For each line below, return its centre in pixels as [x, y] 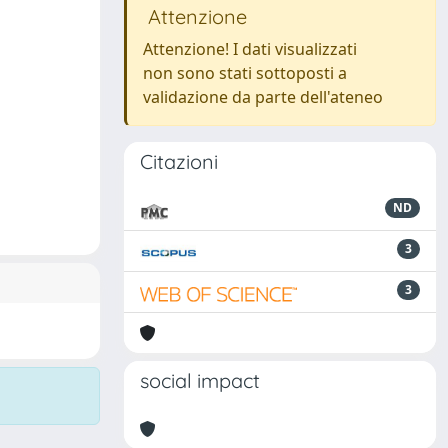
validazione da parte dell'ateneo [263, 97]
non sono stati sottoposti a [245, 73]
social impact [200, 380]
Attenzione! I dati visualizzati [250, 49]
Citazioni [179, 161]
